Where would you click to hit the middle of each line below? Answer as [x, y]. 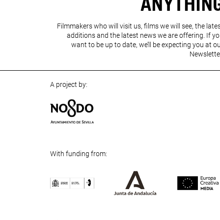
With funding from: [79, 153]
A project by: [69, 84]
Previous [67, 210]
